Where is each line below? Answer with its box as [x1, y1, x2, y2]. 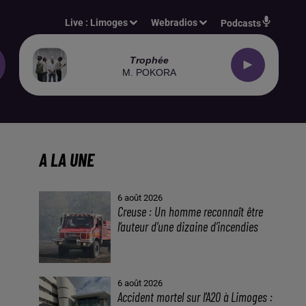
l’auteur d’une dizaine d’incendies [117, 219, 259, 234]
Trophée [129, 54, 169, 66]
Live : [65, 17, 91, 28]
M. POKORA [122, 66, 176, 78]
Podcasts [221, 18, 261, 29]
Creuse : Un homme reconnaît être [117, 204, 264, 219]
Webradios [151, 17, 198, 28]
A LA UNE [38, 149, 94, 170]
